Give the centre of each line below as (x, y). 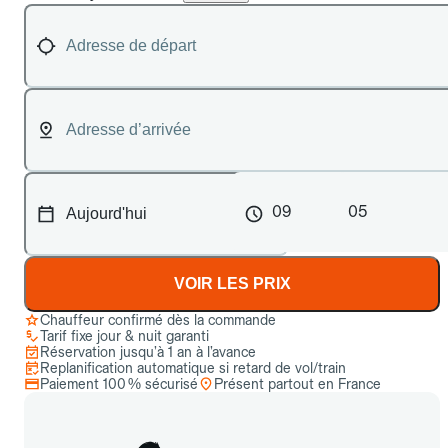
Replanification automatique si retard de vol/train (193, 368)
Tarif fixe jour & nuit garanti (124, 336)
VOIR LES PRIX (232, 283)
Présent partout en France (297, 384)
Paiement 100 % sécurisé (119, 384)
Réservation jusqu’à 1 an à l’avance (148, 352)
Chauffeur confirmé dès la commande (158, 320)
